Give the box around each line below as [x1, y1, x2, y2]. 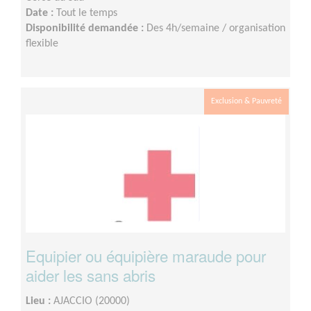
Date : [26, 8, 56, 19]
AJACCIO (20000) [53, 296, 130, 308]
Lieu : [26, 296, 53, 308]
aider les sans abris [26, 264, 155, 287]
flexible [26, 38, 58, 50]
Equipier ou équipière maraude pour [26, 244, 266, 267]
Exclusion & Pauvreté [211, 97, 282, 106]
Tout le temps [56, 8, 117, 19]
